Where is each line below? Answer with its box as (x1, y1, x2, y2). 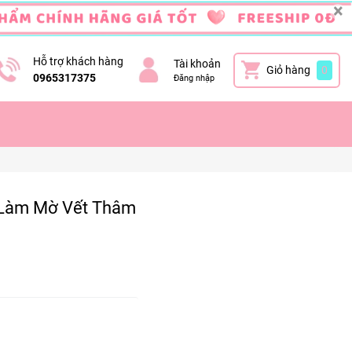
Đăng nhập (174, 72, 214, 83)
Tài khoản (174, 57, 221, 70)
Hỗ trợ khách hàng (33, 55, 123, 68)
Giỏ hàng (266, 63, 310, 76)
